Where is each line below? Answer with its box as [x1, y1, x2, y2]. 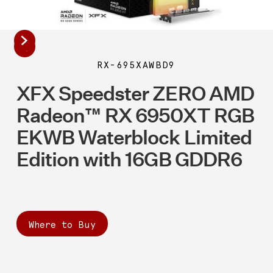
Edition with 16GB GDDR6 [16, 147, 242, 172]
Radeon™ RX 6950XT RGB [16, 103, 254, 128]
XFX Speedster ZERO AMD [16, 81, 254, 106]
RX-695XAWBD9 [97, 60, 175, 71]
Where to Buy [28, 219, 96, 230]
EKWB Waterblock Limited [16, 125, 252, 150]
